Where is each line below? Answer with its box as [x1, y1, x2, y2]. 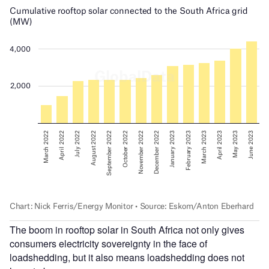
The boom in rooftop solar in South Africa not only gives [10, 223, 244, 237]
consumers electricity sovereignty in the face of [10, 237, 207, 251]
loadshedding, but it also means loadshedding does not [10, 250, 244, 265]
